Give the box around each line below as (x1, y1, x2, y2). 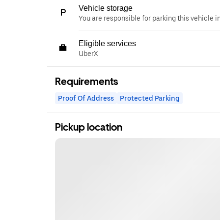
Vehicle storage (79, 3, 133, 12)
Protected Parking (120, 94, 180, 102)
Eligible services (79, 39, 136, 48)
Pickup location (55, 121, 122, 133)
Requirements (55, 75, 118, 87)
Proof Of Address (58, 94, 114, 102)
